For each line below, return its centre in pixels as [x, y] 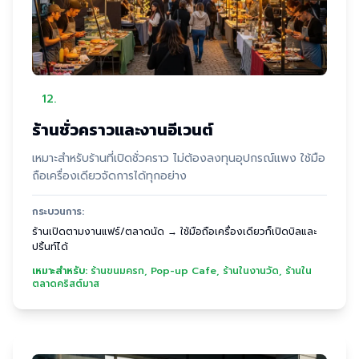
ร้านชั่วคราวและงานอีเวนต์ [123, 130]
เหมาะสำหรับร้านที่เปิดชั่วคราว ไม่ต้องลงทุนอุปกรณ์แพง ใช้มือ [179, 158]
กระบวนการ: [58, 212]
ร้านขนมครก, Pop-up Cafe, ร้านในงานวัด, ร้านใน [201, 271]
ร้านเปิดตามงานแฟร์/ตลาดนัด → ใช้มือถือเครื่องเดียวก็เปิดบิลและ [174, 232]
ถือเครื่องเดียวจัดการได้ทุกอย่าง [109, 176]
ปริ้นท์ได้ [50, 247]
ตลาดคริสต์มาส [66, 284]
